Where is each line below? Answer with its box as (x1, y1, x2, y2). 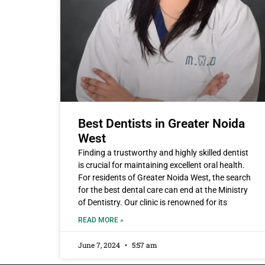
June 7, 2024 (78, 240, 122, 250)
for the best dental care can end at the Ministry (78, 185, 248, 195)
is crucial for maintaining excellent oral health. (78, 160, 245, 170)
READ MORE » (78, 216, 124, 225)
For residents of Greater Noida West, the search (78, 173, 251, 183)
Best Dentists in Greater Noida (78, 117, 245, 131)
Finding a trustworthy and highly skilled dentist (78, 148, 248, 158)
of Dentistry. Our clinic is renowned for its (78, 198, 227, 208)
